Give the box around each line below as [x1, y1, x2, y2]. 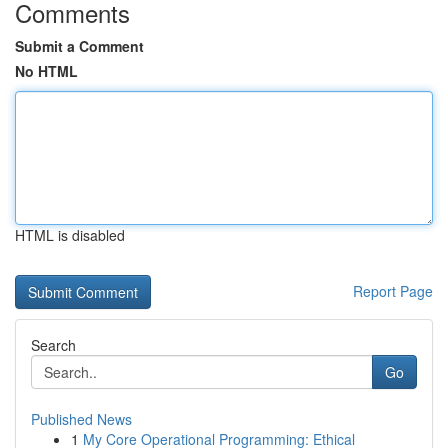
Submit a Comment [15, 36, 144, 56]
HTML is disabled [15, 225, 125, 245]
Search [31, 335, 76, 355]
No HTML [15, 61, 78, 81]
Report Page [353, 281, 433, 301]
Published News [31, 409, 132, 429]
